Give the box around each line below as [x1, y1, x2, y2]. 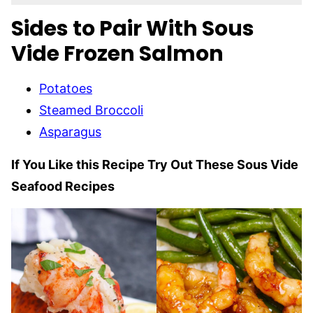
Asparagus [39, 124, 101, 139]
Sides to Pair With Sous [11, 13, 254, 43]
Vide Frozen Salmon [11, 38, 224, 68]
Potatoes [39, 80, 92, 96]
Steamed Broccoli [39, 102, 143, 117]
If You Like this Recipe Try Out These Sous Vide [11, 156, 298, 172]
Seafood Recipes [11, 178, 115, 194]
